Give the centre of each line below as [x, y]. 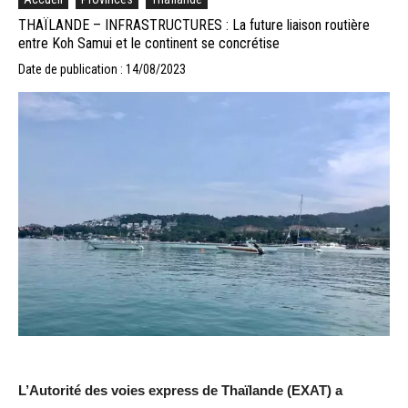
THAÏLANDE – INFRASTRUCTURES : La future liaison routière [194, 25]
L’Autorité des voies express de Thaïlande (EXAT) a [180, 390]
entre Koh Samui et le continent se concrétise [149, 43]
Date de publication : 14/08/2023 [102, 69]
